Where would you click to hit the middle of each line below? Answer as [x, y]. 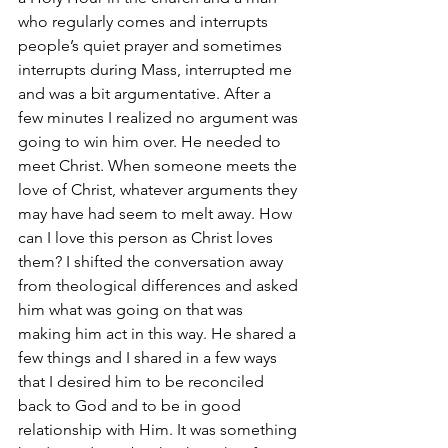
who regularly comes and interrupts [145, 21]
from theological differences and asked [160, 285]
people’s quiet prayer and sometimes [152, 45]
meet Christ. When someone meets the [159, 165]
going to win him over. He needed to [151, 141]
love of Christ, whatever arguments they [159, 189]
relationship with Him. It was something [159, 429]
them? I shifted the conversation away [152, 261]
